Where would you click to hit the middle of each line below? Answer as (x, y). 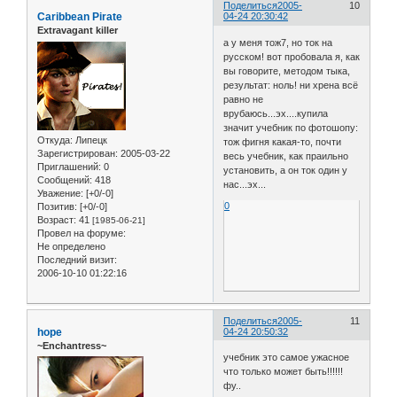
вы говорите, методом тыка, (287, 70)
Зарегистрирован (76, 153)
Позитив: (57, 206)
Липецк (90, 140)
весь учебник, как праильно (286, 156)
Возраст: (57, 219)
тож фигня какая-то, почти (283, 141)
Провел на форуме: (82, 233)
